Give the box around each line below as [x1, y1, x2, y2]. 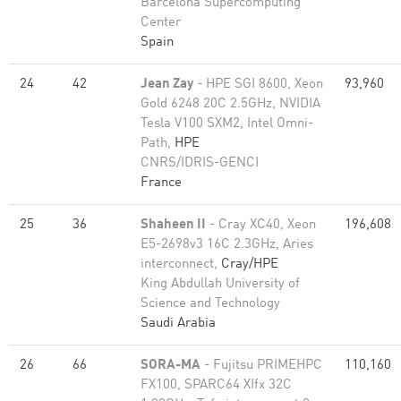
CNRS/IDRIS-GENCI [141, 157, 259, 170]
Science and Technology [141, 297, 280, 311]
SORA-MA [141, 359, 200, 372]
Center [141, 16, 181, 30]
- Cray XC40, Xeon [206, 218, 316, 232]
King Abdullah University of [141, 277, 300, 291]
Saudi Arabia [141, 317, 216, 330]
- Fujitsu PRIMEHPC [200, 359, 322, 372]
